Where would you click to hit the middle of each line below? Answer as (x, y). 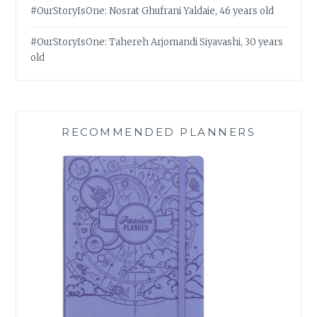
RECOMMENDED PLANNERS (158, 132)
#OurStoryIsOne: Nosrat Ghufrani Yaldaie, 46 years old (152, 11)
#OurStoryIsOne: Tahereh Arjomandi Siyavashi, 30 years (157, 42)
